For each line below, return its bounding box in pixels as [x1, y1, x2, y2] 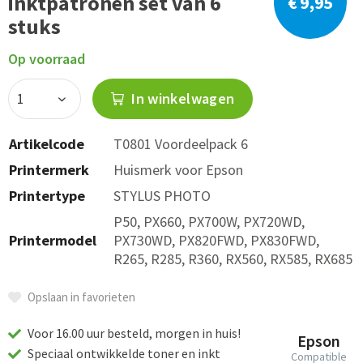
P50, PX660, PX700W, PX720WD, [113, 212, 305, 231]
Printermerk [9, 160, 89, 179]
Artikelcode [9, 135, 84, 153]
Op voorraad [8, 49, 85, 68]
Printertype [9, 186, 85, 205]
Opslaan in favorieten [28, 289, 135, 305]
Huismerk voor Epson [113, 160, 243, 179]
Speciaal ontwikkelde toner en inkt [25, 345, 220, 361]
